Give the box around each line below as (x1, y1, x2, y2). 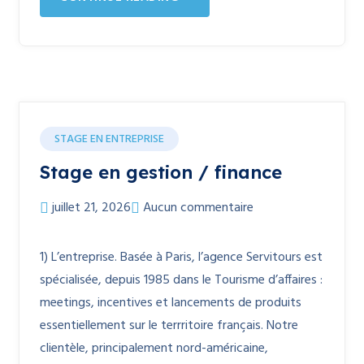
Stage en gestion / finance (40, 161, 282, 184)
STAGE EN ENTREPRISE (54, 130, 164, 149)
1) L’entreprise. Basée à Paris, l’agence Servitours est (40, 247, 323, 268)
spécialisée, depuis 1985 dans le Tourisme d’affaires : (40, 270, 323, 291)
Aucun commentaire (143, 197, 253, 219)
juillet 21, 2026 (52, 197, 131, 219)
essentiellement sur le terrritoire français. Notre (40, 315, 298, 336)
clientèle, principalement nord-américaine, (40, 338, 268, 359)
